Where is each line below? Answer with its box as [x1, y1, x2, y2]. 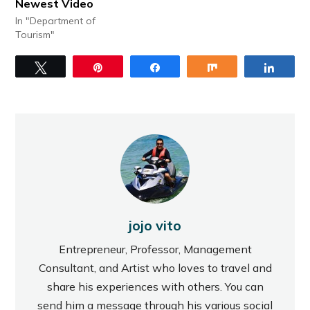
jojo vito [129, 216, 181, 234]
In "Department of [15, 14, 96, 27]
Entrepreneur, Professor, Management [58, 241, 252, 256]
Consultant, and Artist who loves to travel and [38, 260, 272, 275]
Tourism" [15, 28, 55, 41]
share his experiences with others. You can [46, 279, 264, 293]
